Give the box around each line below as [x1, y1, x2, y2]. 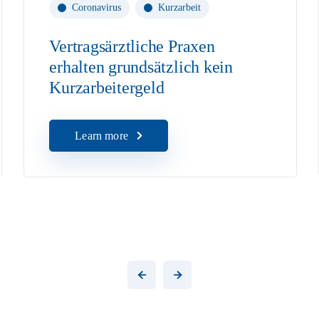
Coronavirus [72, 2, 122, 13]
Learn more [75, 130, 128, 142]
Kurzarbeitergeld [49, 78, 164, 97]
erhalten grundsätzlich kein [49, 58, 233, 76]
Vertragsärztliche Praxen [49, 37, 215, 56]
